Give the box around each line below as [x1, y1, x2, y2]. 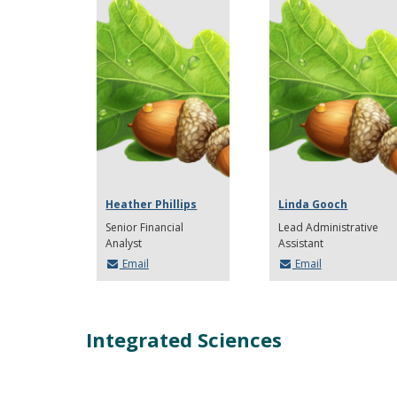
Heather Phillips [105, 196, 198, 212]
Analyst [105, 235, 143, 251]
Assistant [278, 235, 324, 251]
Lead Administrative [278, 219, 379, 235]
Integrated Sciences [86, 325, 282, 353]
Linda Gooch [278, 196, 348, 212]
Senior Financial [105, 219, 184, 235]
